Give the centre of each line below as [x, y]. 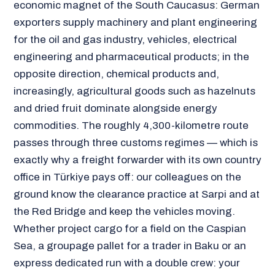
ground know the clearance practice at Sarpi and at [136, 194]
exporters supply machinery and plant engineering [135, 22]
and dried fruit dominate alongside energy [115, 108]
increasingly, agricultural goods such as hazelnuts [134, 91]
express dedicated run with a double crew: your [126, 263]
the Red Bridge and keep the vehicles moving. [124, 211]
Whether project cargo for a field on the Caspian [130, 228]
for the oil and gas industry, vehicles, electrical [125, 39]
